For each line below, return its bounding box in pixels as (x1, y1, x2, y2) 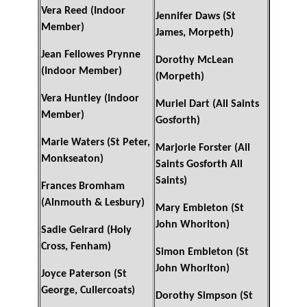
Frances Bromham (40, 181, 125, 193)
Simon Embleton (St (155, 247, 249, 258)
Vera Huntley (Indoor (40, 93, 139, 105)
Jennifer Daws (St (155, 11, 236, 23)
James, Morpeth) (155, 27, 234, 39)
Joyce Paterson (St (40, 269, 127, 280)
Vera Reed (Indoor (40, 5, 125, 17)
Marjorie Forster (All (155, 143, 250, 154)
